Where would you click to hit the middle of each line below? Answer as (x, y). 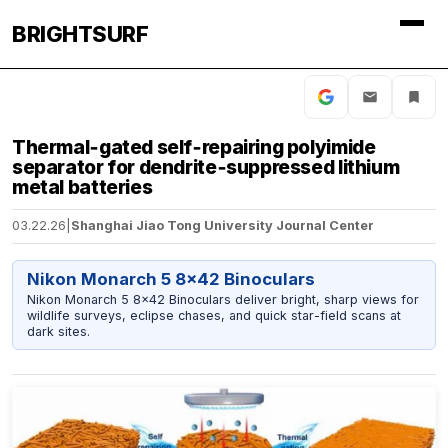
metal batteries (82, 187)
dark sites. (58, 331)
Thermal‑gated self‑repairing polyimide (194, 147)
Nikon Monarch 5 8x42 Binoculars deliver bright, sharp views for (222, 299)
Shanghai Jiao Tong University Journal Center (222, 226)
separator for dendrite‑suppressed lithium (206, 167)
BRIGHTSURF (80, 34)
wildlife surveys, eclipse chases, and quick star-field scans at (213, 315)
